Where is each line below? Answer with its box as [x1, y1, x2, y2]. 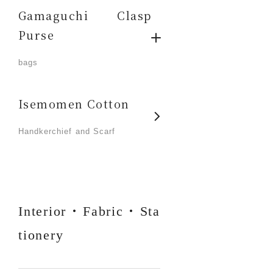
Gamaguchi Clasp [18, 7, 152, 23]
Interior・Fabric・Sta [18, 204, 160, 219]
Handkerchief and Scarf [18, 127, 115, 136]
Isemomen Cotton [18, 96, 130, 112]
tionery [18, 227, 64, 243]
